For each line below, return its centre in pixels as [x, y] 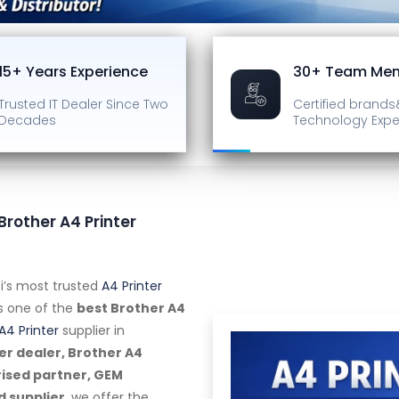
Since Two [137, 104]
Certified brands [344, 104]
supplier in [92, 330]
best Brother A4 [131, 308]
